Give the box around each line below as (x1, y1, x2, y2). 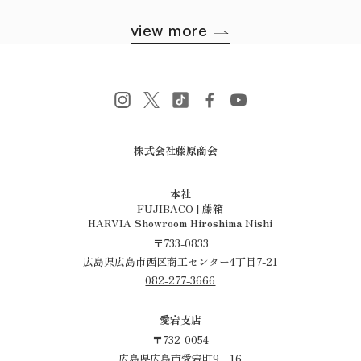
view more (131, 16, 214, 42)
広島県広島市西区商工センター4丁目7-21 (82, 254, 278, 270)
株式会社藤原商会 (133, 143, 228, 159)
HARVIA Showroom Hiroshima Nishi (88, 215, 273, 231)
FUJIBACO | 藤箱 (137, 201, 224, 217)
